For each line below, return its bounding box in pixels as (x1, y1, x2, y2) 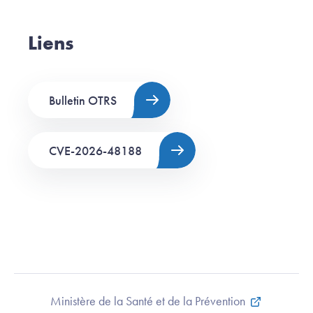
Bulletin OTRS (49, 92, 117, 108)
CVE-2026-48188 (49, 142, 142, 159)
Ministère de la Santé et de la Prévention (50, 293, 245, 310)
